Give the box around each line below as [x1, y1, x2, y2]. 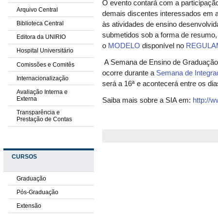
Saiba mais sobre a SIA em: [102, 96, 193, 105]
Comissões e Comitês [16, 61, 74, 68]
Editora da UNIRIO [16, 34, 66, 41]
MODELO [108, 42, 141, 50]
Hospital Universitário [16, 47, 73, 54]
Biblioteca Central [16, 20, 64, 27]
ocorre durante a [102, 69, 157, 77]
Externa [16, 95, 37, 103]
